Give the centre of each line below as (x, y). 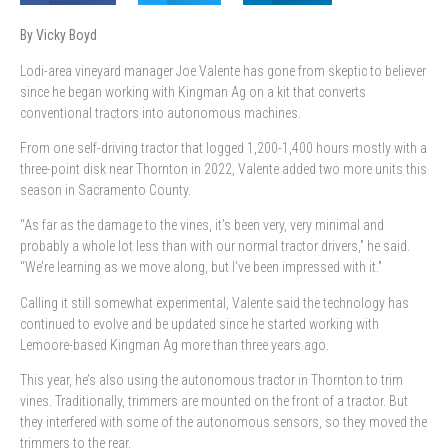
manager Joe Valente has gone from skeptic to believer (275, 70)
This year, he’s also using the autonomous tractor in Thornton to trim (211, 380)
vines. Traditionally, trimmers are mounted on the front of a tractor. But (214, 401)
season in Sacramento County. (105, 190)
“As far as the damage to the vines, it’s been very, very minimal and (202, 225)
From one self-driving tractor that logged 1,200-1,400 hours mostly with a (223, 148)
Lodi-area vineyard (72, 70)
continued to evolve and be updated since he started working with (199, 323)
